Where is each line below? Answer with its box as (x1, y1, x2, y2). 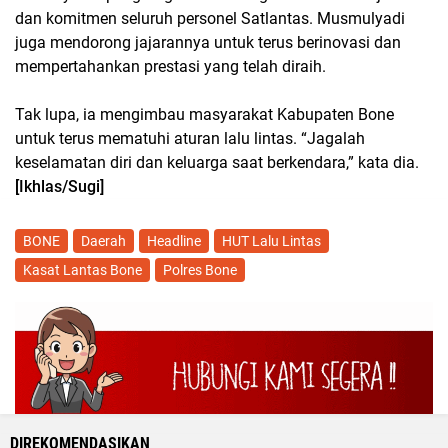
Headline (147, 232, 201, 249)
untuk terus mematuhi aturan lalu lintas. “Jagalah (15, 128, 365, 148)
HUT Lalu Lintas (222, 232, 321, 249)
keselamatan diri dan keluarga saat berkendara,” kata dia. (15, 152, 419, 172)
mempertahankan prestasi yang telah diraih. (15, 56, 326, 76)
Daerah (81, 232, 126, 249)
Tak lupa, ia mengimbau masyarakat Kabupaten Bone (15, 104, 394, 124)
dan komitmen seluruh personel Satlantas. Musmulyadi (15, 8, 405, 28)
